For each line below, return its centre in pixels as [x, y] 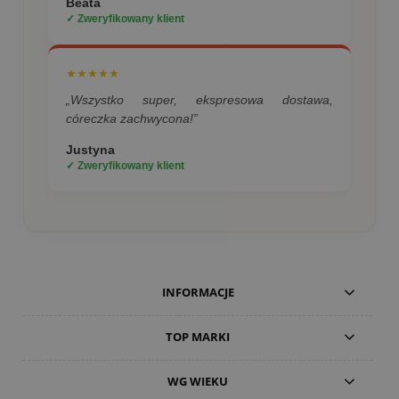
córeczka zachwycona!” [132, 119]
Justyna [90, 150]
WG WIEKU [198, 381]
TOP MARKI [198, 336]
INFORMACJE [198, 292]
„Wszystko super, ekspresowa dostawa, [199, 100]
